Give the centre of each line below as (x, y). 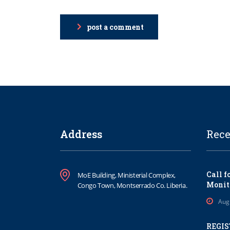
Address (81, 134)
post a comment (115, 27)
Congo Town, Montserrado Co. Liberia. (132, 185)
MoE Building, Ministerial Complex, (127, 175)
